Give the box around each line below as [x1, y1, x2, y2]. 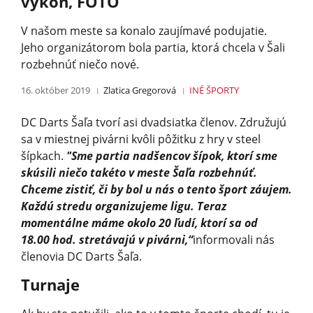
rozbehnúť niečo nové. [21, 56, 139, 72]
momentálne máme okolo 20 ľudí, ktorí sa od [21, 214, 258, 231]
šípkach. [21, 147, 66, 163]
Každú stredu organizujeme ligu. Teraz [21, 198, 226, 214]
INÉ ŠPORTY [189, 83, 240, 96]
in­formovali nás [193, 231, 275, 247]
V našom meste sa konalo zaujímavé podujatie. [21, 22, 267, 38]
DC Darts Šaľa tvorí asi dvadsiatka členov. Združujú [21, 114, 286, 130]
